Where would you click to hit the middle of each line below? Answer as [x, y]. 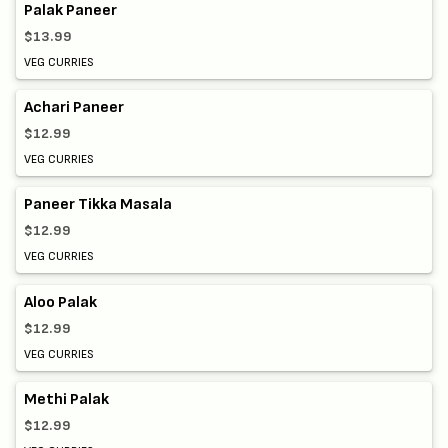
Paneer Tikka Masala [98, 205]
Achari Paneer [74, 108]
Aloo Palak [60, 302]
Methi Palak [66, 399]
